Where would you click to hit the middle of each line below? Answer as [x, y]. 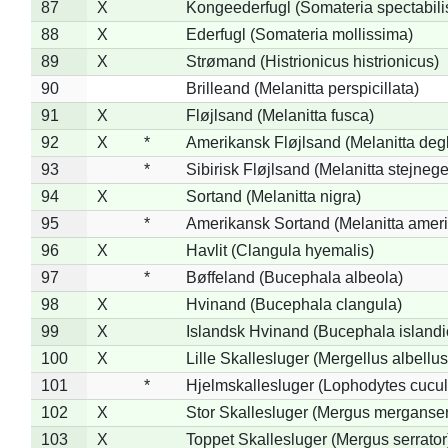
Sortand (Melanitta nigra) [273, 196]
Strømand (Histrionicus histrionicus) [312, 61]
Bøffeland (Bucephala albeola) [294, 277]
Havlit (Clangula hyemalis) [279, 250]
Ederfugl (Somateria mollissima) [299, 34]
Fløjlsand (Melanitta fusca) [279, 115]
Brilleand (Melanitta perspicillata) [302, 88]
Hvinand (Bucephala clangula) [293, 304]
